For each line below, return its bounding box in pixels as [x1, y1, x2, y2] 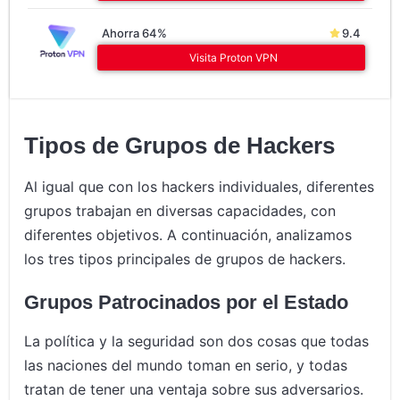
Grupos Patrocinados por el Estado [24, 291, 349, 314]
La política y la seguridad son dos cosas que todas [24, 332, 370, 351]
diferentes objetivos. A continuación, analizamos [24, 226, 353, 245]
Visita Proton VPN [189, 51, 278, 65]
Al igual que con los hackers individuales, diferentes [24, 178, 375, 196]
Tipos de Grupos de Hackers [24, 133, 336, 159]
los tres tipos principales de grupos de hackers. [24, 250, 346, 269]
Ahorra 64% [102, 26, 168, 41]
